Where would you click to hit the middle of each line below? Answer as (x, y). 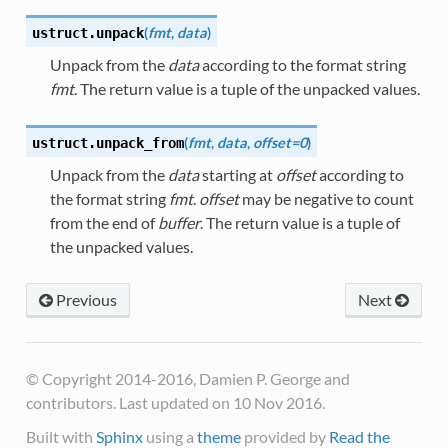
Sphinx (119, 436)
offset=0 (279, 142)
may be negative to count (326, 198)
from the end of (103, 222)
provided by (284, 436)
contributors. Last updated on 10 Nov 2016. (175, 402)
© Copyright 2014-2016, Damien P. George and (187, 378)
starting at (237, 174)
